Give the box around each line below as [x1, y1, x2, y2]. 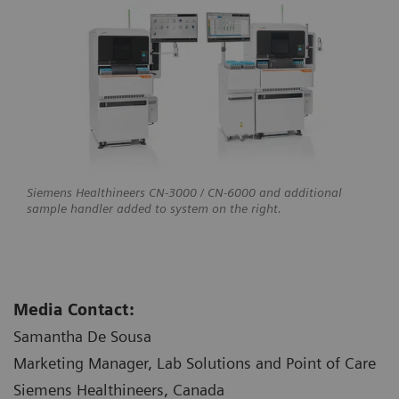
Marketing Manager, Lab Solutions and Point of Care [13, 354, 376, 373]
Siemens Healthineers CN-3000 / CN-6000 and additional [27, 185, 342, 200]
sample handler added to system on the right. [27, 201, 285, 216]
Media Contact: [13, 300, 134, 320]
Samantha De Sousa [13, 327, 151, 346]
